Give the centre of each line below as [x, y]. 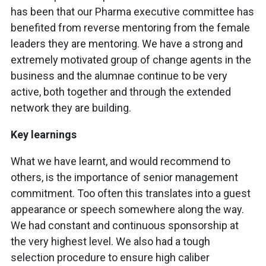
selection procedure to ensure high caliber [110, 258]
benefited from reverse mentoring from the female [130, 28]
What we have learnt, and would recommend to [121, 161]
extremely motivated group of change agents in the [131, 60]
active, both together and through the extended [121, 92]
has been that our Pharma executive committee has [132, 12]
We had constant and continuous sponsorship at [125, 226]
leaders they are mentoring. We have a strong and [127, 44]
